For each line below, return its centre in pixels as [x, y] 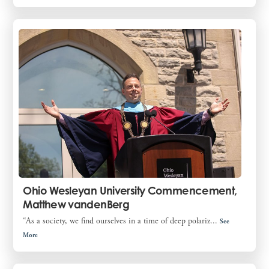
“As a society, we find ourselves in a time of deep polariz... [122, 221]
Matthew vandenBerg [76, 204]
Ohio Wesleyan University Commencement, [130, 190]
